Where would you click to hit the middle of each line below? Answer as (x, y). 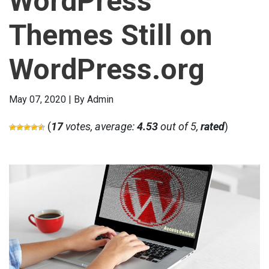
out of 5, (179, 126)
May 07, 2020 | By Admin (61, 99)
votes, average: (100, 126)
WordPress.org (107, 69)
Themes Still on (111, 35)
